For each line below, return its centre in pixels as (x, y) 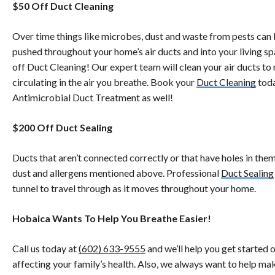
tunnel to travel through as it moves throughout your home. (134, 188)
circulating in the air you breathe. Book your (104, 82)
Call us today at (45, 249)
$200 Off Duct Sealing (62, 128)
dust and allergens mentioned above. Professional (117, 173)
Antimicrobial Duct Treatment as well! (93, 98)
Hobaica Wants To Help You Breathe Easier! (112, 219)
